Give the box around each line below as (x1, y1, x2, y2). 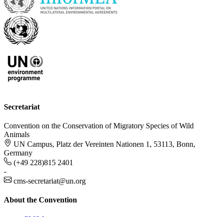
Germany (4, 149, 32, 157)
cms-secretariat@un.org (14, 177, 86, 186)
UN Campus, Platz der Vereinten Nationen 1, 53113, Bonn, (14, 140, 195, 149)
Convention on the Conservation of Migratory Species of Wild (4, 122, 194, 130)
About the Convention (4, 196, 77, 204)
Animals (4, 130, 30, 139)
